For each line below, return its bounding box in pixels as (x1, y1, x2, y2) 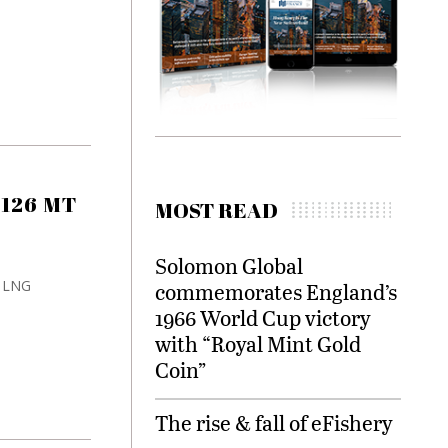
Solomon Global (155, 251, 303, 281)
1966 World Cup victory (155, 303, 371, 333)
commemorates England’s (155, 277, 397, 307)
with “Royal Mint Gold (155, 329, 361, 359)
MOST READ (155, 196, 278, 225)
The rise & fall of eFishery (155, 408, 393, 438)
